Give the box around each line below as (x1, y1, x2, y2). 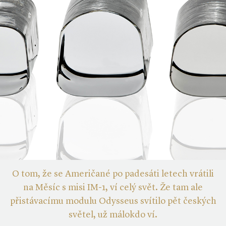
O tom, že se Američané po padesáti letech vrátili (12, 169, 214, 179)
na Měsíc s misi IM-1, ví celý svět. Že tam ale (23, 183, 203, 192)
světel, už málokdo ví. (69, 210, 157, 219)
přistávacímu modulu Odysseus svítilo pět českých (10, 197, 216, 206)
